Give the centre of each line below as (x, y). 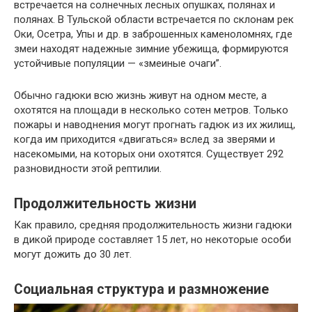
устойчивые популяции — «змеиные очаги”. (118, 63)
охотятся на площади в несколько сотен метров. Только (151, 110)
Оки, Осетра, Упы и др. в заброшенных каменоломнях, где (153, 34)
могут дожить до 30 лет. (73, 254)
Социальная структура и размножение (141, 290)
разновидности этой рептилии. (88, 168)
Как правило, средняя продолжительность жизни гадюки (153, 225)
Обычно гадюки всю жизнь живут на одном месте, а (140, 95)
